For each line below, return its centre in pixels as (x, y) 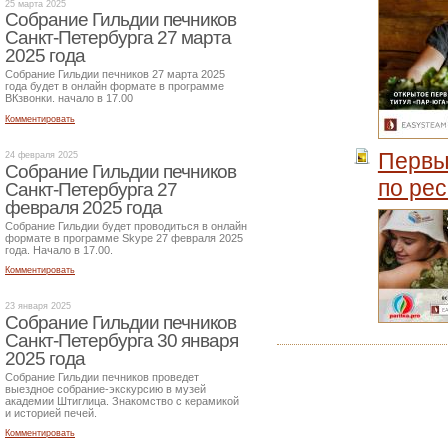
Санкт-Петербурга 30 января (121, 341)
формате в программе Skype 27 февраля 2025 (124, 237)
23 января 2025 (38, 306)
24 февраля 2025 (41, 155)
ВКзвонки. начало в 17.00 (69, 98)
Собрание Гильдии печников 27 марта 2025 (115, 74)
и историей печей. (51, 413)
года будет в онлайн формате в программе (114, 86)
